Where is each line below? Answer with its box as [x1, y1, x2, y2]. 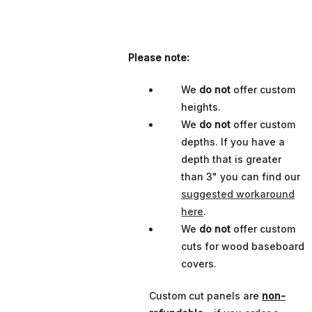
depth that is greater [181, 153, 282, 165]
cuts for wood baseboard [181, 240, 305, 252]
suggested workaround [181, 187, 295, 200]
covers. [181, 257, 217, 270]
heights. [181, 100, 221, 113]
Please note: [128, 51, 189, 63]
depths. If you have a [181, 135, 286, 148]
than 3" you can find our [181, 170, 301, 182]
